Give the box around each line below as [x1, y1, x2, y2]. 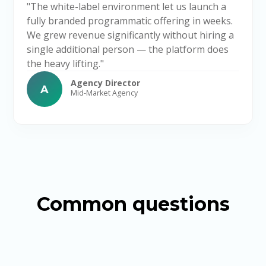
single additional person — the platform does [26, 43, 229, 56]
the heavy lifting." [26, 57, 104, 71]
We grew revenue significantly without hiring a [26, 28, 234, 42]
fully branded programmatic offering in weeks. [26, 14, 233, 28]
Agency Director [70, 77, 140, 89]
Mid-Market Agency [70, 88, 138, 99]
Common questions [36, 192, 230, 216]
